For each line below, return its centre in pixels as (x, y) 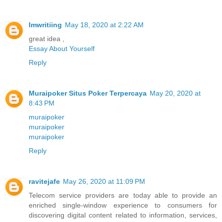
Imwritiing (45, 25)
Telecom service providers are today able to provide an (123, 195)
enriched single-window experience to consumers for (123, 205)
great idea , (47, 39)
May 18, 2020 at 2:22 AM (104, 25)
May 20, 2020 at (175, 93)
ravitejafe (44, 182)
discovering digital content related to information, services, (123, 215)
